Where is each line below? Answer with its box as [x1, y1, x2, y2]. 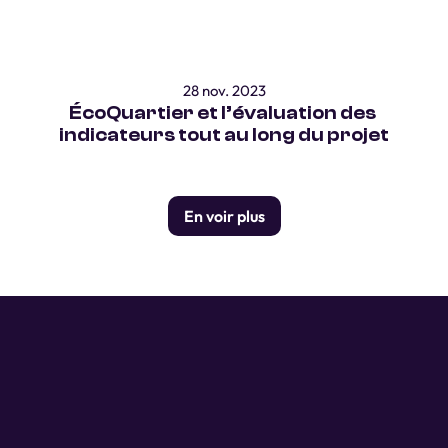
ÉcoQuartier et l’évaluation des [69, 102, 376, 124]
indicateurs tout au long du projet [59, 124, 389, 146]
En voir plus [183, 206, 265, 226]
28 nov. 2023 [182, 81, 266, 100]
